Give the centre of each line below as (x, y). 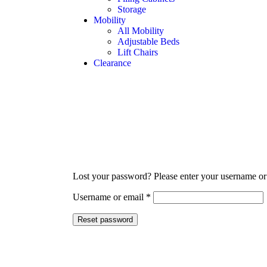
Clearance (112, 63)
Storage (132, 10)
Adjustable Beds (148, 42)
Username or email (109, 197)
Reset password (105, 220)
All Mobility (141, 31)
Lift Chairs (138, 52)
